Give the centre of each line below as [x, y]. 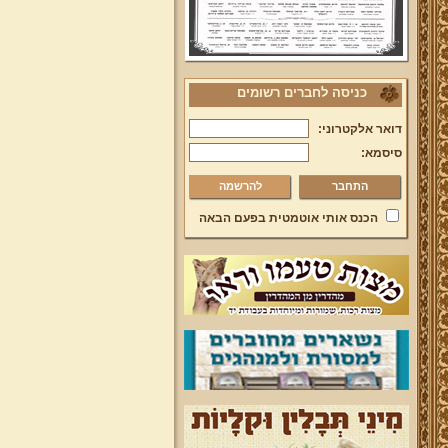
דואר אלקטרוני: [359, 129]
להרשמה [240, 186]
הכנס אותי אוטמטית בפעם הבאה [288, 218]
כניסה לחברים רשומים [301, 92]
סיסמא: [381, 153]
